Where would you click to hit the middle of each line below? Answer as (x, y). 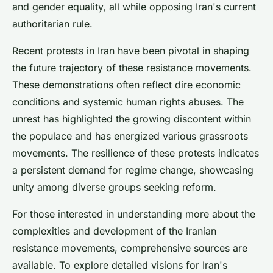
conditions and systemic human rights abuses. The (128, 101)
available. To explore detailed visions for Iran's (120, 265)
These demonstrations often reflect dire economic (126, 84)
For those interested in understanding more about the (134, 214)
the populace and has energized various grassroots (130, 136)
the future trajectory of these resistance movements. (132, 67)
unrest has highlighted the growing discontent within (132, 119)
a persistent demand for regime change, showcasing (133, 170)
